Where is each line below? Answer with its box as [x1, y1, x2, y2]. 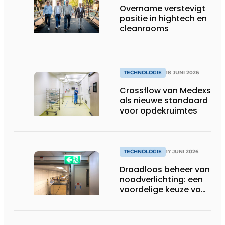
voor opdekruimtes [120, 104, 197, 117]
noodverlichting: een [120, 174, 203, 186]
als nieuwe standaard [120, 94, 208, 106]
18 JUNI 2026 [166, 69, 199, 76]
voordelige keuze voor [120, 184, 209, 196]
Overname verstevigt [120, 3, 205, 15]
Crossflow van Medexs [120, 84, 211, 96]
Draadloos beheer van [120, 164, 210, 176]
